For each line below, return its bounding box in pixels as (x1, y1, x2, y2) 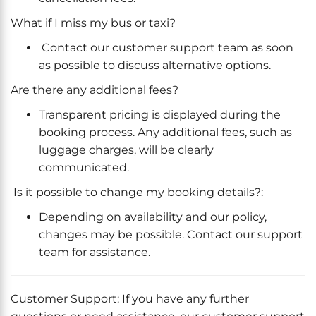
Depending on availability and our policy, (39, 210, 267, 224)
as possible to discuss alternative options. (39, 59, 271, 72)
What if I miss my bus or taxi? (11, 16, 176, 30)
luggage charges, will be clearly (39, 143, 214, 157)
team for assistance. (39, 245, 150, 259)
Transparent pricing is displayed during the (39, 108, 281, 121)
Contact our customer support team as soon (39, 41, 293, 54)
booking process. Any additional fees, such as (39, 126, 292, 139)
